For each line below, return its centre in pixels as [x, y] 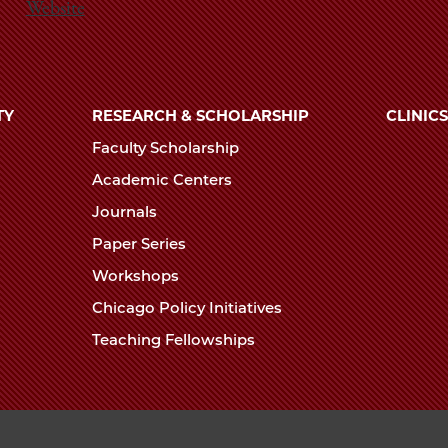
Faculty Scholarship [167, 148]
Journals [126, 212]
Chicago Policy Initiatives [188, 307]
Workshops [137, 275]
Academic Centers [163, 180]
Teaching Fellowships [175, 339]
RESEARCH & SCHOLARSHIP [200, 116]
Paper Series [140, 243]
